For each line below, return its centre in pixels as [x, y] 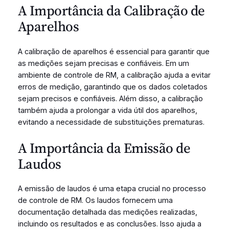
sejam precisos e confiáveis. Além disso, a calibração [110, 99]
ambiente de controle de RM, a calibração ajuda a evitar [114, 75]
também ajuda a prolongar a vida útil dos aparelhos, [107, 110]
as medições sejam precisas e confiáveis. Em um [103, 63]
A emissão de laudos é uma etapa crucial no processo [112, 189]
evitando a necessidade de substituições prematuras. [111, 122]
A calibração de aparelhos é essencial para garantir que [113, 52]
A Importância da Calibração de [111, 11]
